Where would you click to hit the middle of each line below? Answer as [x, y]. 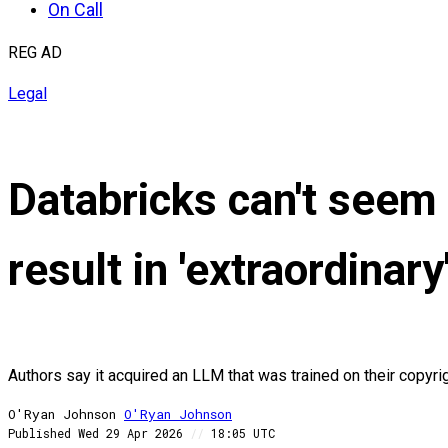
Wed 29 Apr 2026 [134, 433]
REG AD [35, 52]
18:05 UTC [239, 433]
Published [39, 433]
